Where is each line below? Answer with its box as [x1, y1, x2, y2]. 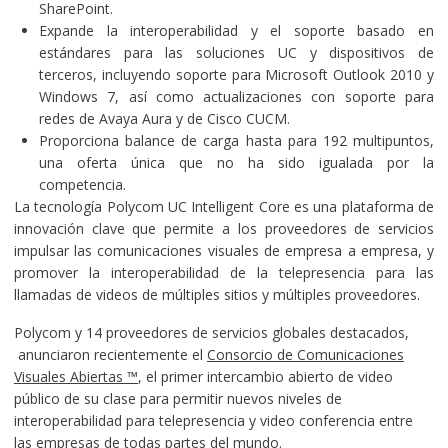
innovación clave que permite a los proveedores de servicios [13, 218, 435, 238]
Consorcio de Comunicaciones [206, 344, 404, 364]
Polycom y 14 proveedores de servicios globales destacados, [13, 322, 409, 342]
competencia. [38, 174, 126, 194]
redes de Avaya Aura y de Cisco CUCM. [38, 108, 290, 128]
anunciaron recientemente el [13, 344, 207, 364]
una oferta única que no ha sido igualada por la [38, 152, 435, 172]
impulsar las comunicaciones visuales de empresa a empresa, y [13, 240, 435, 260]
